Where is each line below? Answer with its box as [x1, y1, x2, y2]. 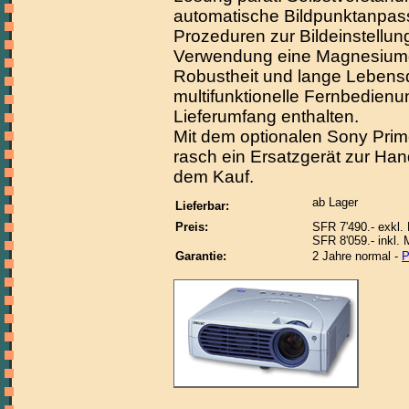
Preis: [175, 219, 208, 234]
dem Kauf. [173, 167, 254, 187]
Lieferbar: [175, 198, 229, 213]
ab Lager [312, 194, 358, 209]
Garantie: [175, 248, 226, 263]
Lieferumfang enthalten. [173, 107, 359, 127]
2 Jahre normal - [312, 248, 402, 263]
